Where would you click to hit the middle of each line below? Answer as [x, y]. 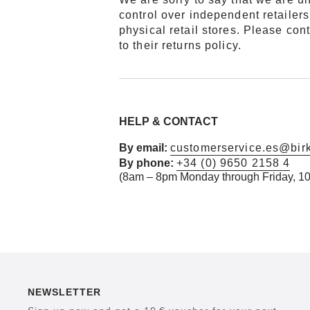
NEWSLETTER [64, 292]
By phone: [146, 163]
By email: [143, 148]
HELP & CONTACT [168, 121]
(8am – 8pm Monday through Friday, [209, 177]
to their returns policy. [180, 45]
